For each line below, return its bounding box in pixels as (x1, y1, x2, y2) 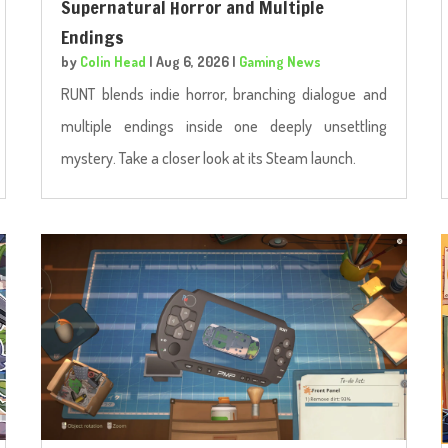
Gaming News (239, 53, 322, 71)
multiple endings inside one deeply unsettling (61, 116, 387, 137)
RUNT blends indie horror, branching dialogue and (61, 84, 387, 105)
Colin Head (80, 53, 147, 71)
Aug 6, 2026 (156, 53, 230, 71)
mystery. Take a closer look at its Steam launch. (61, 148, 357, 169)
